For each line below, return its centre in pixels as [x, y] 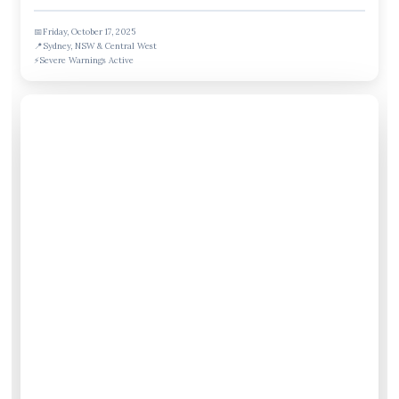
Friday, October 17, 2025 [90, 31]
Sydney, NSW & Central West [100, 45]
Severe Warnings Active [87, 60]
